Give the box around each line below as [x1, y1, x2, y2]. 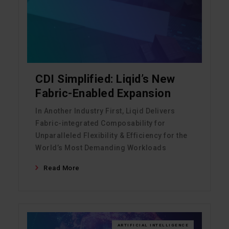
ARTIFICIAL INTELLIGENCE [117, 223, 189, 228]
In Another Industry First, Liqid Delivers [35, 107, 175, 116]
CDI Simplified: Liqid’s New [35, 73, 175, 86]
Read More [43, 164, 80, 172]
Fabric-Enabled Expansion [35, 87, 171, 100]
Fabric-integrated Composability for [35, 119, 166, 128]
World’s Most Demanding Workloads [35, 144, 166, 152]
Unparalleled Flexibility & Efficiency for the [35, 131, 188, 140]
